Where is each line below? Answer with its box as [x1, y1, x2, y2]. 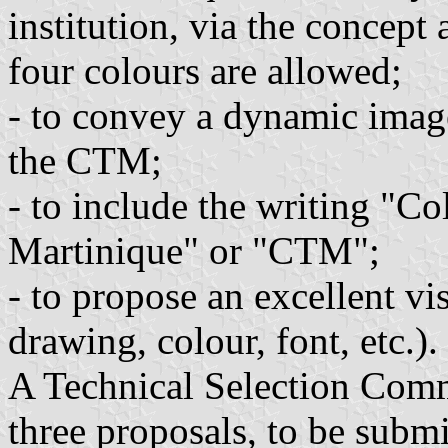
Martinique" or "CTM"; [8, 229, 380, 273]
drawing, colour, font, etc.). [8, 319, 438, 363]
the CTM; [8, 139, 162, 183]
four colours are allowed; [8, 49, 402, 93]
